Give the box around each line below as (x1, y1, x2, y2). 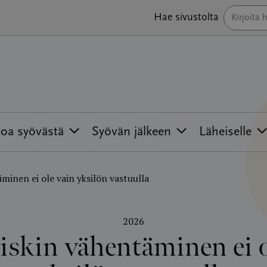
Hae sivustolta (154, 12, 219, 23)
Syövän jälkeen (92, 125, 171, 139)
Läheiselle (199, 125, 252, 139)
